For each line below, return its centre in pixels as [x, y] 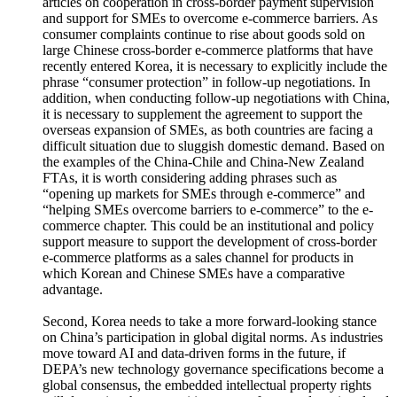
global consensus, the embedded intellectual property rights [207, 388]
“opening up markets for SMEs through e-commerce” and [204, 196]
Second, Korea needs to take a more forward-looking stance [210, 324]
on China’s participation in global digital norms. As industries [213, 340]
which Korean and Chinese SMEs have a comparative [194, 276]
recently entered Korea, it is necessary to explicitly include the [215, 69]
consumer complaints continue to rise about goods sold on [204, 37]
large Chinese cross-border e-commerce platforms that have [208, 53]
